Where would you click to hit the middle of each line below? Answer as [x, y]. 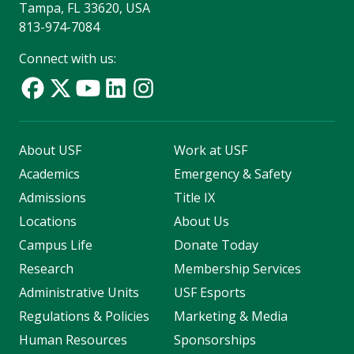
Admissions [53, 198]
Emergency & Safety [232, 174]
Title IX [194, 198]
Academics [49, 174]
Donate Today [216, 245]
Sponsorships [215, 340]
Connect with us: [68, 59]
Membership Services [237, 269]
